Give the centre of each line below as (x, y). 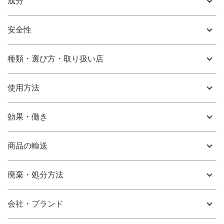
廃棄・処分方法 (35, 175)
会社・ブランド (35, 204)
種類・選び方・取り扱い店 (55, 59)
